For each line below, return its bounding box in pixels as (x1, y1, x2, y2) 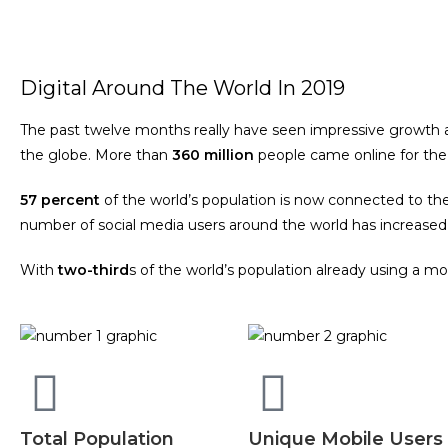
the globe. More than (20, 146, 172, 164)
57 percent (20, 191, 100, 209)
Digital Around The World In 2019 (20, 76, 345, 100)
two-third (58, 261, 129, 279)
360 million (172, 146, 254, 164)
